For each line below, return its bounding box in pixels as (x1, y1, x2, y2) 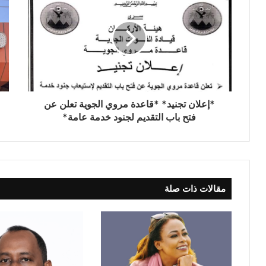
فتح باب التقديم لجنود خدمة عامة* (62, 111, 196, 123)
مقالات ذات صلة (164, 183, 226, 195)
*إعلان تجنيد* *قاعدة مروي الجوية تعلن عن (43, 98, 215, 110)
